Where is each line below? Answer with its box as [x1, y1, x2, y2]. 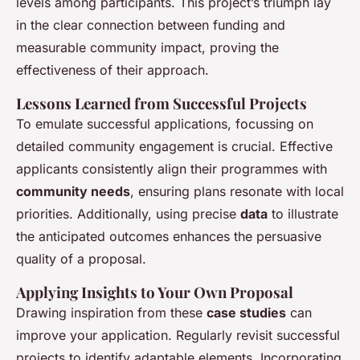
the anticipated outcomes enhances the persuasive [16, 228, 321, 245]
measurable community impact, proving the [16, 39, 279, 56]
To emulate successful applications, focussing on [16, 116, 313, 133]
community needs [16, 183, 130, 200]
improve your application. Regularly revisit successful [16, 327, 340, 344]
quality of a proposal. [16, 251, 146, 268]
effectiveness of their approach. [16, 62, 209, 79]
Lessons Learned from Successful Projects [16, 93, 307, 114]
